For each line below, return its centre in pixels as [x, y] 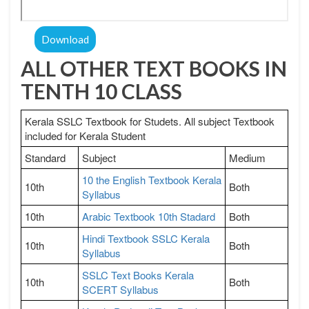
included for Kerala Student [85, 135]
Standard [45, 157]
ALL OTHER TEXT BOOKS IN [154, 68]
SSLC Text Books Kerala [138, 275]
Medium [247, 157]
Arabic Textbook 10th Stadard [149, 216]
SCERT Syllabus [120, 289]
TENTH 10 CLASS [101, 91]
